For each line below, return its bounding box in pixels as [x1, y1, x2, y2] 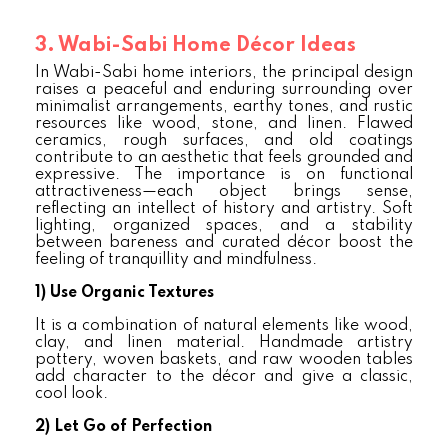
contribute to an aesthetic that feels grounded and [35, 150, 413, 166]
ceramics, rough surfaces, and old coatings [35, 133, 413, 149]
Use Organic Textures [50, 285, 214, 301]
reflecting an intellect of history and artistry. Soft [35, 201, 413, 217]
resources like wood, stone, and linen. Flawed [35, 116, 413, 132]
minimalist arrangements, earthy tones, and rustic [35, 99, 413, 115]
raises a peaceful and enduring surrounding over [35, 82, 413, 98]
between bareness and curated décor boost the [35, 235, 413, 251]
